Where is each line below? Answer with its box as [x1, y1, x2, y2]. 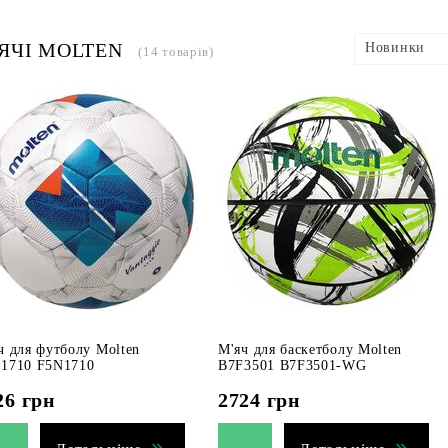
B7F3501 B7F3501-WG [218, 358, 367, 373]
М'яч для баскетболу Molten [218, 342, 403, 357]
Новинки [365, 40, 425, 55]
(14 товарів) [138, 44, 214, 59]
